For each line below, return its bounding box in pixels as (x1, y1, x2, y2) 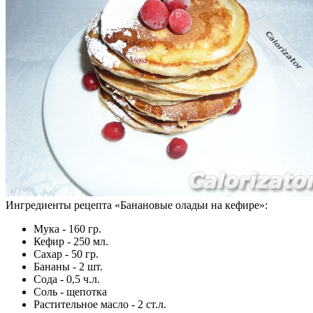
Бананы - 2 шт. (34, 260, 103, 272)
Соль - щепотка (34, 285, 107, 298)
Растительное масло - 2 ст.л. (34, 298, 166, 310)
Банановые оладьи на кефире (120, 198, 259, 211)
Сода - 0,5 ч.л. (34, 272, 100, 285)
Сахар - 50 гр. (34, 247, 99, 260)
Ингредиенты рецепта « (6, 198, 120, 211)
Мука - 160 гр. (34, 222, 101, 235)
